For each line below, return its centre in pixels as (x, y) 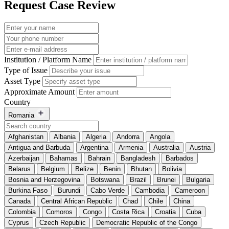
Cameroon (190, 191)
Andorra (128, 137)
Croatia (165, 212)
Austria (200, 148)
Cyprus (19, 223)
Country (17, 102)
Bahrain (99, 158)
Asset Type (22, 81)
